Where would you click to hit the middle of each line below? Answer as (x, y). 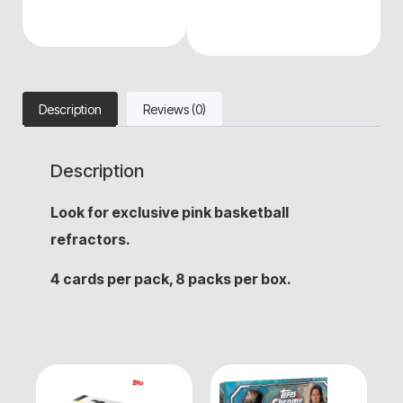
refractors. (90, 239)
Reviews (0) (175, 109)
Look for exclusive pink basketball (170, 212)
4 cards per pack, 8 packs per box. (172, 279)
